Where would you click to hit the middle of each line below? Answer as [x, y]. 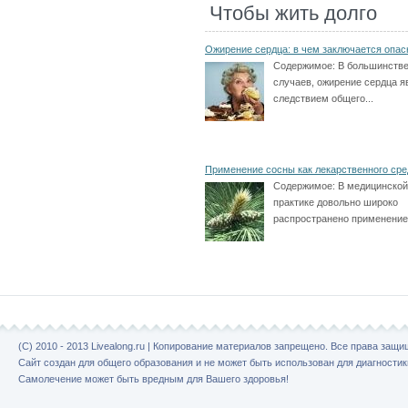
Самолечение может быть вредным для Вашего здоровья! [153, 379]
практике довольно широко [336, 202]
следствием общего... [323, 98]
